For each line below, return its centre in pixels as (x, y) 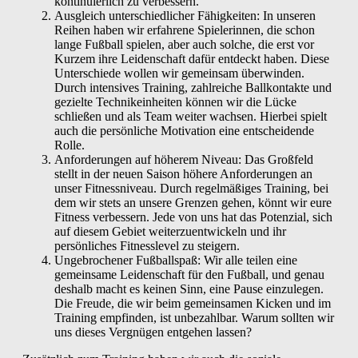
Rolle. (70, 145)
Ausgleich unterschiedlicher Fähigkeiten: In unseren (185, 15)
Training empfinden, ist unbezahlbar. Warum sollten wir (194, 317)
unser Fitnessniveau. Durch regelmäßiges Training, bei (191, 188)
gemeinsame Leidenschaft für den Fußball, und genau (189, 274)
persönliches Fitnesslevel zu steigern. (147, 245)
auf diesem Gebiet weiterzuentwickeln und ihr (170, 231)
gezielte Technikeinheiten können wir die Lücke (175, 101)
